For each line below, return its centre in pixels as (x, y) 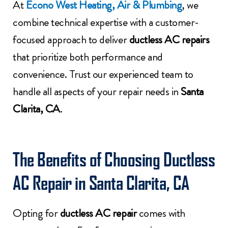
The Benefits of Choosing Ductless (114, 159)
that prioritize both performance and (88, 57)
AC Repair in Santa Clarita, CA (101, 182)
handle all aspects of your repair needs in (97, 92)
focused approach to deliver (71, 40)
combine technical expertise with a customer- (106, 22)
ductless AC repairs (169, 40)
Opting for (36, 213)
